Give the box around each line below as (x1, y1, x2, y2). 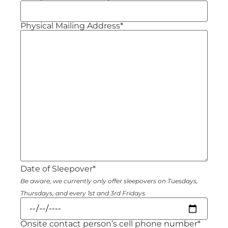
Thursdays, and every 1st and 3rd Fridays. (20, 189, 147, 197)
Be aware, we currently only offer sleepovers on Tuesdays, (20, 177, 198, 185)
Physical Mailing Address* (20, 21, 123, 31)
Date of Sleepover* (20, 164, 96, 174)
